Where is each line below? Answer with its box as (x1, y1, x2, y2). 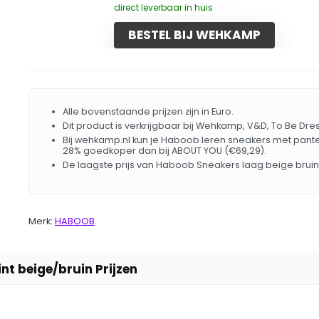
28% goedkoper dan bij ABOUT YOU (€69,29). (62, 144, 266, 157)
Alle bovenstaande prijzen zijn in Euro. (62, 105, 234, 117)
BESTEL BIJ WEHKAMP (127, 26, 261, 43)
